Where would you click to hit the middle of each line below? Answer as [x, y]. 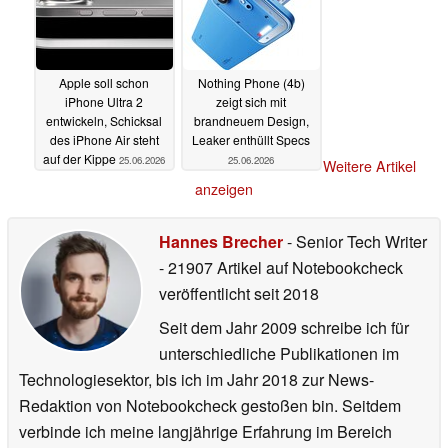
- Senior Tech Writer [355, 242]
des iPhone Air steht [104, 139]
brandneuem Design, [251, 120]
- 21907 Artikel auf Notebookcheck [281, 268]
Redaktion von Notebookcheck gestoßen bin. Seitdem [210, 406]
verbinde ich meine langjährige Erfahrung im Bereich [205, 432]
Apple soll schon [104, 82]
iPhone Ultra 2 [104, 101]
